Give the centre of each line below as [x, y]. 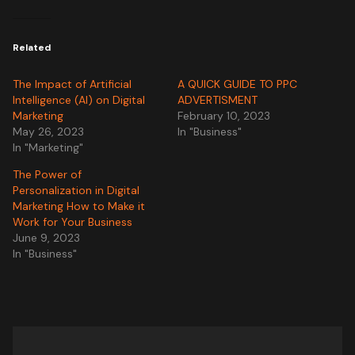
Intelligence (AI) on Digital [79, 99]
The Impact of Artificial [73, 84]
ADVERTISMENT [218, 99]
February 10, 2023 [224, 115]
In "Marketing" [48, 147]
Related [32, 47]
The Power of [48, 174]
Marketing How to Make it [79, 206]
